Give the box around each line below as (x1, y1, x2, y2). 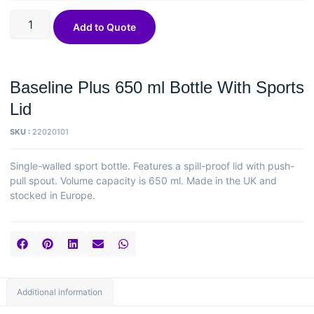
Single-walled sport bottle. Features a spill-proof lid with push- (10, 159, 294, 172)
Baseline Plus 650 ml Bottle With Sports (10, 77, 304, 97)
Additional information (17, 287, 103, 298)
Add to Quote (73, 20, 137, 33)
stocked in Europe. (10, 189, 95, 201)
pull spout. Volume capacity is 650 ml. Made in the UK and (10, 174, 277, 186)
